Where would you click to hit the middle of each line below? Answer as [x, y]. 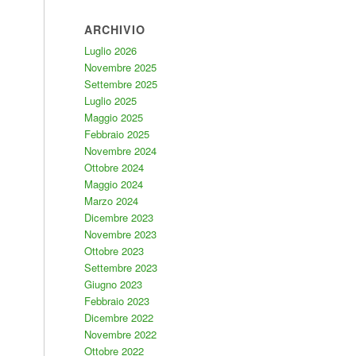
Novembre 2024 [120, 151]
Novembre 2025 [120, 67]
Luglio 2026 [110, 50]
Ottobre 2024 [114, 167]
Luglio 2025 [110, 101]
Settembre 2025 [120, 84]
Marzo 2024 [111, 201]
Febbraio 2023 [116, 301]
